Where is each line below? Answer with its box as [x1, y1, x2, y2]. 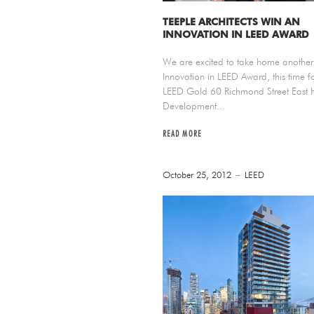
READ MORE [162, 128, 202, 139]
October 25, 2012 [162, 169, 231, 180]
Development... [162, 100, 225, 111]
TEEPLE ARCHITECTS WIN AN [162, 15, 300, 27]
